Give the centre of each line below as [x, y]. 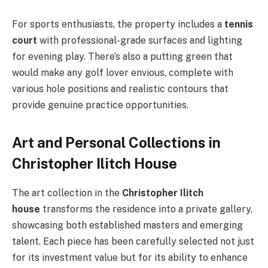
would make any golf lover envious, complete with [123, 72]
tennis [239, 24]
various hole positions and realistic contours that [120, 89]
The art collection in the [67, 193]
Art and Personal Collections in [116, 143]
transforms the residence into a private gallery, [146, 209]
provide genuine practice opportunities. [100, 105]
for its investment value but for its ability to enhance [130, 258]
